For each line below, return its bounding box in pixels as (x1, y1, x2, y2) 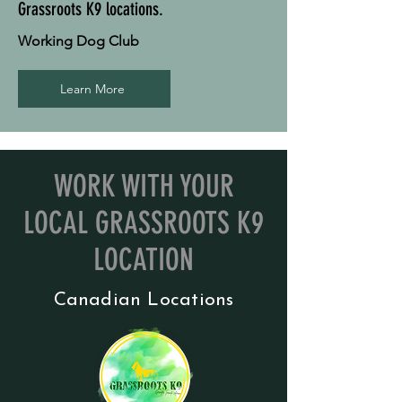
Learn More (60, 81, 125, 98)
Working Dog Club (18, 32, 143, 50)
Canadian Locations (53, 291, 234, 310)
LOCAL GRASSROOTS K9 (23, 205, 264, 242)
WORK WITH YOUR (53, 168, 234, 205)
